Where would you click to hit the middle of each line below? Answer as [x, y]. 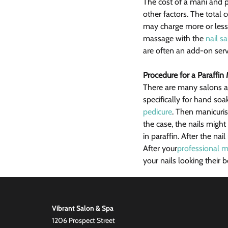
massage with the [174, 38]
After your [160, 148]
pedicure [158, 111]
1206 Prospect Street [83, 220]
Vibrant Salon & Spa [83, 208]
